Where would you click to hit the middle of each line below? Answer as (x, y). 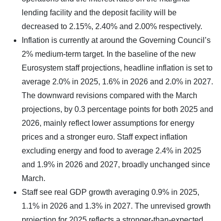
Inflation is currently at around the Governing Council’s (116, 40)
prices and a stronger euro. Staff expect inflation (105, 137)
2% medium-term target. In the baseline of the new (109, 54)
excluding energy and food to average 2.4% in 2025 (111, 150)
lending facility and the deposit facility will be (99, 12)
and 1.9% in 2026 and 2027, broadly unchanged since (116, 164)
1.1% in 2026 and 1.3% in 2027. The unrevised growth (116, 206)
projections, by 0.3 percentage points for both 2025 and (117, 109)
